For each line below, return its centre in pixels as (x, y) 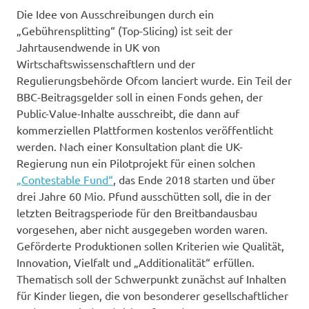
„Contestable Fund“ (65, 179)
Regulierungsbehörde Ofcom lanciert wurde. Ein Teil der (154, 80)
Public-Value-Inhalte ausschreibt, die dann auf (128, 113)
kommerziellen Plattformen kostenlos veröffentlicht (145, 129)
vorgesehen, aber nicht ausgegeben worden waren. (142, 229)
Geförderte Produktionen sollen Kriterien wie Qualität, (150, 245)
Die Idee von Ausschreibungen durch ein (115, 13)
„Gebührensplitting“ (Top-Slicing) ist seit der (124, 30)
